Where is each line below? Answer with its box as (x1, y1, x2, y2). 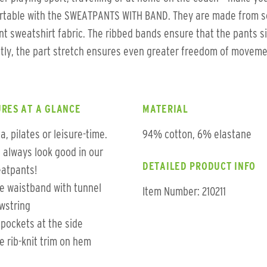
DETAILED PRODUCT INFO (142, 160, 256, 172)
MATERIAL (142, 103, 188, 115)
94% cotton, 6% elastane (142, 128, 252, 141)
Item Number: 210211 (142, 185, 226, 198)
